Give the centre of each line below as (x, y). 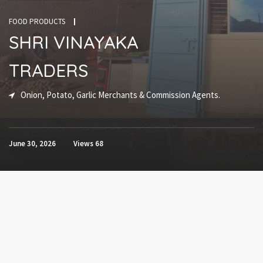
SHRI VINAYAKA (73, 43)
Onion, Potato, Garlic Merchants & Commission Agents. (120, 95)
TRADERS (48, 71)
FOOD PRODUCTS (37, 22)
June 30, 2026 (32, 144)
